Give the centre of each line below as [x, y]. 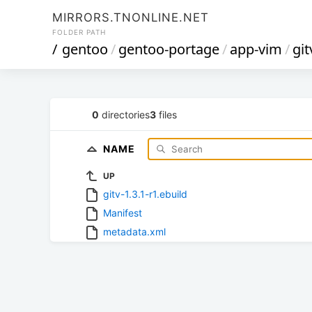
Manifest [123, 212]
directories [124, 114]
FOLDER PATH [79, 32]
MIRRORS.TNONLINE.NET [131, 17]
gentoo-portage [169, 49]
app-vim [256, 49]
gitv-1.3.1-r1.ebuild [145, 194]
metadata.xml [134, 231]
